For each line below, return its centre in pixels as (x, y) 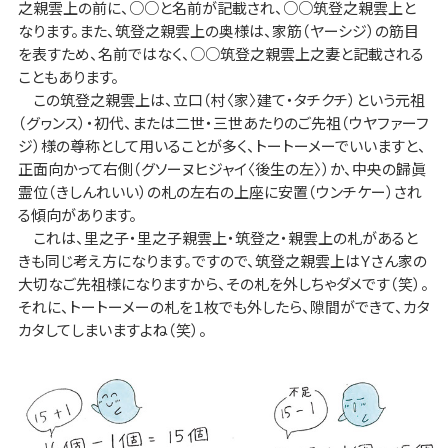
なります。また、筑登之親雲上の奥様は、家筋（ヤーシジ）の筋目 (218, 30)
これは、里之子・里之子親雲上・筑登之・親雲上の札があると (217, 237)
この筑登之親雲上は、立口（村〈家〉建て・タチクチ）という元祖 (221, 99)
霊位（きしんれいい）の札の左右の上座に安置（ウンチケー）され (219, 191)
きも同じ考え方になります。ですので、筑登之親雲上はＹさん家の (222, 260)
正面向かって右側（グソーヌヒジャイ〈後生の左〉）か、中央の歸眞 (221, 168)
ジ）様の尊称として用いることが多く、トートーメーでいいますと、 (221, 145)
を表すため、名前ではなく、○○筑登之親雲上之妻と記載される (220, 53)
